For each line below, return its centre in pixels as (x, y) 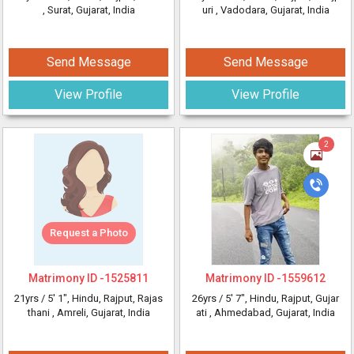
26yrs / (209, 298)
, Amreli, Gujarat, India (101, 313)
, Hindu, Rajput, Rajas (115, 298)
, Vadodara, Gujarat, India (272, 10)
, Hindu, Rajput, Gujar (292, 298)
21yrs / (31, 298)
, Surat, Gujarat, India (88, 10)
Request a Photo (88, 233)
